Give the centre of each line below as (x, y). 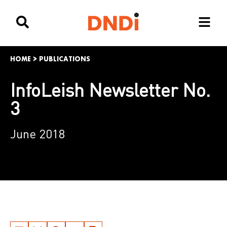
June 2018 (38, 135)
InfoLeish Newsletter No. (110, 92)
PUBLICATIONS (65, 59)
